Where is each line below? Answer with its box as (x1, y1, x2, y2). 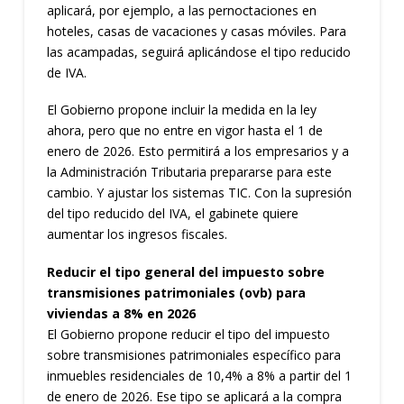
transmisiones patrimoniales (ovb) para (46, 283, 306, 301)
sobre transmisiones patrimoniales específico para (46, 345, 341, 363)
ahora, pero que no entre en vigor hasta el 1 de (46, 122, 323, 140)
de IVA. (46, 63, 87, 81)
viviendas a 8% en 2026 (46, 304, 196, 322)
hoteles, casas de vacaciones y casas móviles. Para (46, 22, 346, 40)
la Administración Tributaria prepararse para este (46, 163, 332, 181)
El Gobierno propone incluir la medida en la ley (46, 101, 317, 119)
